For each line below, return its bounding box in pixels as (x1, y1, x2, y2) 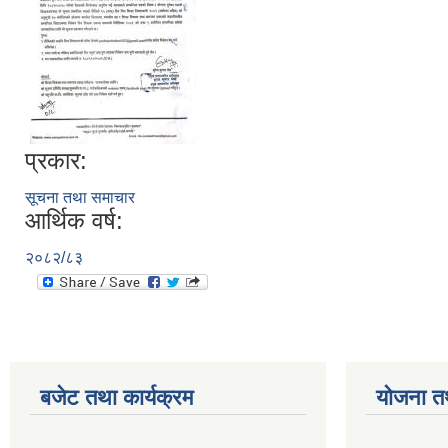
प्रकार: (25, 146, 87, 174)
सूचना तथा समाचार (25, 188, 135, 206)
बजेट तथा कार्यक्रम (40, 384, 193, 410)
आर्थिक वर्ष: (25, 206, 123, 234)
